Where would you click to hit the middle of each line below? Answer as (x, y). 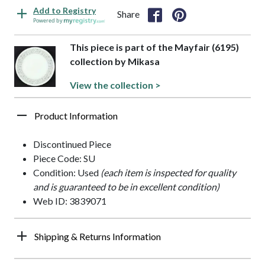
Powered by (49, 21)
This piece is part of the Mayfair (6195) (154, 47)
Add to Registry (64, 11)
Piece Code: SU (64, 159)
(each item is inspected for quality (168, 173)
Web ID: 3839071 (70, 201)
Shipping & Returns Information (98, 237)
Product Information (76, 116)
